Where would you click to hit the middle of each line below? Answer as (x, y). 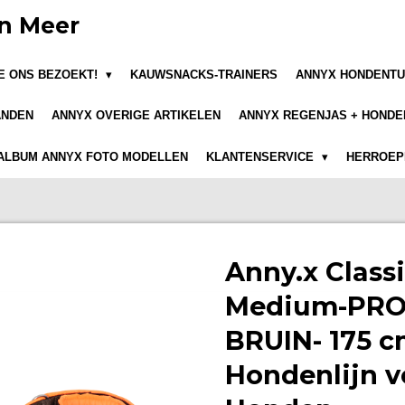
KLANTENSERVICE (262, 156)
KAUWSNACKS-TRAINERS (204, 74)
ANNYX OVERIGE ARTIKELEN (136, 116)
